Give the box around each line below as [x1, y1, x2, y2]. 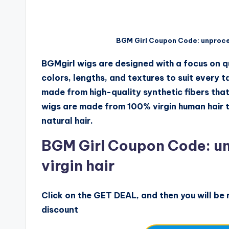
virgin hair [41, 156, 114, 174]
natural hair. [41, 115, 93, 126]
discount [41, 204, 78, 215]
